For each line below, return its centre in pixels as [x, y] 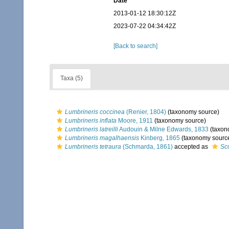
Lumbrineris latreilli [91, 129]
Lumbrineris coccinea [95, 112]
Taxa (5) [72, 78]
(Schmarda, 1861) [147, 147]
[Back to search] [136, 46]
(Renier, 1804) [145, 112]
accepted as [191, 147]
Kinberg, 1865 [159, 138]
